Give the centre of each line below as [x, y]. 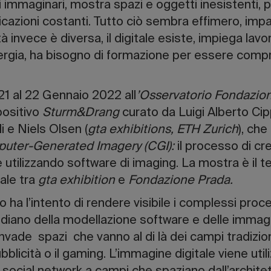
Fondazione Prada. [179, 181]
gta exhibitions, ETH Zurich [163, 130]
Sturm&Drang [81, 113]
